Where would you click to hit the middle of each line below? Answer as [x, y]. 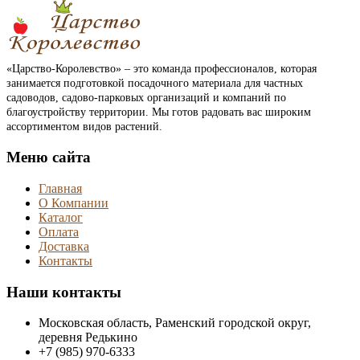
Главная [60, 188]
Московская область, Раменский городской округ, [175, 323]
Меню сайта [49, 157]
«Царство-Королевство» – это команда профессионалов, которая [162, 69]
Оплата [59, 231]
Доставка [64, 246]
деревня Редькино [88, 337]
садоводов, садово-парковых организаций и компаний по [146, 98]
